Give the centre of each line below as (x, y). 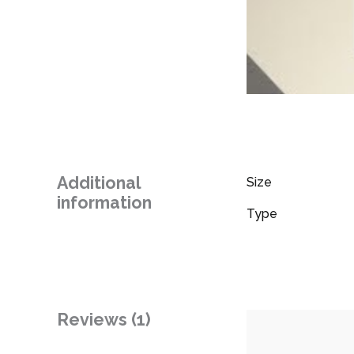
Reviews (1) (104, 320)
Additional (99, 183)
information (104, 203)
